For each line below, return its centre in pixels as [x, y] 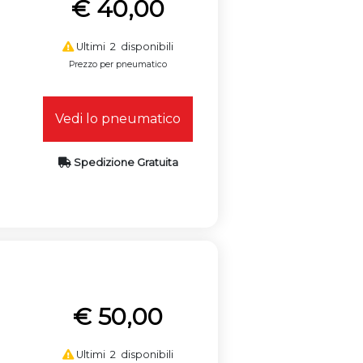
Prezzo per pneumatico [118, 64]
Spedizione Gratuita [124, 162]
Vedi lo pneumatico [118, 118]
